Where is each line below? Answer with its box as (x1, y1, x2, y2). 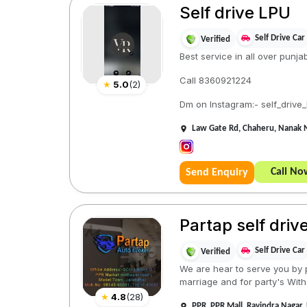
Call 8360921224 (179, 75, 251, 86)
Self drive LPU (179, 3, 291, 23)
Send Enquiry (185, 167, 248, 178)
